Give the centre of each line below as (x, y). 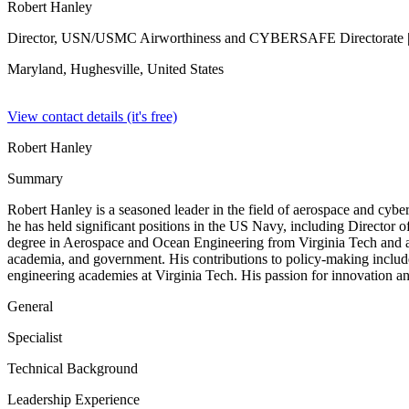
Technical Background (73, 368)
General (30, 306)
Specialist (35, 337)
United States (185, 69)
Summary (35, 178)
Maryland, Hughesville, (77, 69)
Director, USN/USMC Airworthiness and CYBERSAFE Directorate (205, 38)
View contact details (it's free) (92, 116)
